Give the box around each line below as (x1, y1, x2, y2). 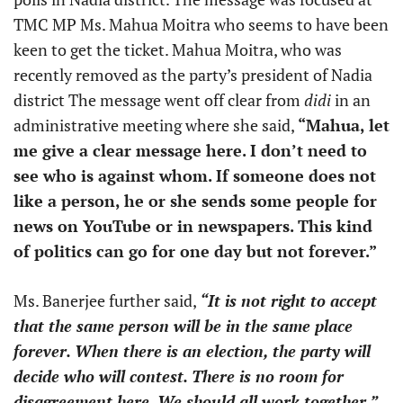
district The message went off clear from (13, 88, 304, 111)
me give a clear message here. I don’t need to (13, 139, 367, 161)
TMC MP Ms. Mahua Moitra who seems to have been (13, 13, 389, 35)
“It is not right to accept (200, 289, 377, 311)
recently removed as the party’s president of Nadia (13, 63, 372, 85)
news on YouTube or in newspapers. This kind (13, 214, 372, 237)
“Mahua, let (298, 113, 390, 136)
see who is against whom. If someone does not (13, 164, 376, 186)
